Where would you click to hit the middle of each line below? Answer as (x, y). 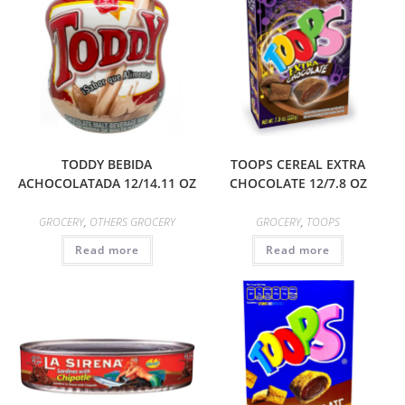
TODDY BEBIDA (107, 164)
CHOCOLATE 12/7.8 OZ (298, 183)
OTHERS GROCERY (132, 221)
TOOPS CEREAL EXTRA (298, 164)
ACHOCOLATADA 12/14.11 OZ (107, 183)
